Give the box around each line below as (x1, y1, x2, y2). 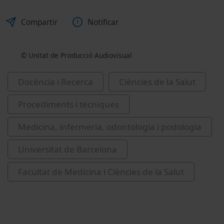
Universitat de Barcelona (18, 143, 117, 155)
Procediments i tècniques (18, 98, 119, 110)
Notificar (87, 16, 118, 27)
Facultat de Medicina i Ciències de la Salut (18, 165, 184, 177)
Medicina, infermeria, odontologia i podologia (18, 120, 201, 132)
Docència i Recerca (18, 75, 93, 87)
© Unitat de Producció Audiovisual (21, 50, 132, 60)
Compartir (21, 16, 57, 27)
